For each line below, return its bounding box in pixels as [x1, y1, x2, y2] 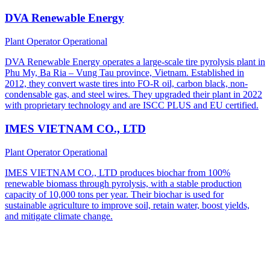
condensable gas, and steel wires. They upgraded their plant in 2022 [5, 89, 262, 100]
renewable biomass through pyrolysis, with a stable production [5, 178, 242, 189]
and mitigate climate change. [5, 210, 113, 221]
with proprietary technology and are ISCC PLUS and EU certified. [5, 100, 259, 111]
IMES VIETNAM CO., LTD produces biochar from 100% [5, 167, 230, 178]
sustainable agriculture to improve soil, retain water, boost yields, [5, 199, 250, 210]
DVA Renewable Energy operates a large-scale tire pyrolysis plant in [5, 57, 265, 67]
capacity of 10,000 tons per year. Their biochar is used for [5, 189, 224, 199]
